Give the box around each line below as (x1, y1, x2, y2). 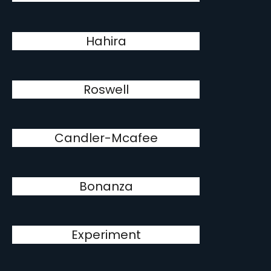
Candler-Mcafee (54, 129, 158, 146)
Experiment (71, 226, 141, 243)
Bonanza (79, 178, 133, 195)
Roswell (83, 81, 129, 98)
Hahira (85, 33, 126, 50)
